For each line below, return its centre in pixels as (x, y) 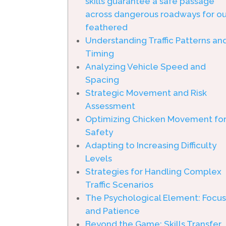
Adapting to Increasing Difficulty (151, 145)
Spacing (102, 80)
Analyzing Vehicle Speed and (146, 67)
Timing (100, 53)
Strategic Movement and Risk (146, 93)
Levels (99, 158)
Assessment (110, 106)
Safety (99, 132)
